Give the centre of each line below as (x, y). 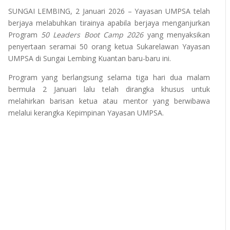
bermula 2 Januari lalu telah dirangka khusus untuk (109, 89)
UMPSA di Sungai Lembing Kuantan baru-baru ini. (90, 58)
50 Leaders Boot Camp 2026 (94, 34)
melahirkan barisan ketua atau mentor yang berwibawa (109, 101)
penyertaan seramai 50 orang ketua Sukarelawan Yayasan (109, 46)
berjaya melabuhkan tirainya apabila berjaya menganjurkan (109, 23)
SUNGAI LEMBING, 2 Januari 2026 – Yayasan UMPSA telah (109, 11)
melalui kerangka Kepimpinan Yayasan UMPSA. (86, 112)
